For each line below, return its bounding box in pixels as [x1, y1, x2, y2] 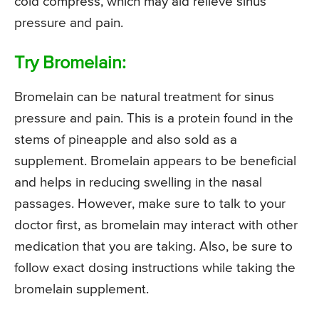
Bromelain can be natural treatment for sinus [14, 90, 274, 105]
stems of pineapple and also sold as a [14, 133, 237, 147]
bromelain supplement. [14, 283, 149, 297]
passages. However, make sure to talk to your [14, 197, 286, 211]
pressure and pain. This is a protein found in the [14, 112, 293, 126]
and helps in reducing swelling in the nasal [14, 176, 262, 190]
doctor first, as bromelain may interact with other [14, 219, 298, 233]
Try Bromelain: [14, 55, 126, 73]
